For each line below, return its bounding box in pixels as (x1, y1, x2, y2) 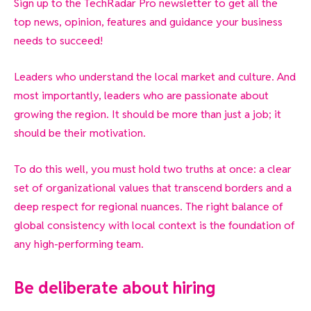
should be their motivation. (14, 125, 146, 140)
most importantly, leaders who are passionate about (14, 87, 269, 103)
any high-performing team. (14, 236, 144, 251)
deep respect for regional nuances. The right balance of (14, 199, 283, 214)
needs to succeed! (14, 33, 103, 49)
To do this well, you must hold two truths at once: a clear (14, 161, 292, 176)
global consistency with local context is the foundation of (14, 217, 295, 233)
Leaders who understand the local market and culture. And (14, 69, 296, 84)
